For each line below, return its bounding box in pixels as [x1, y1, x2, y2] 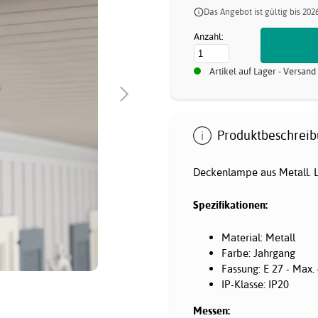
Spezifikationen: [193, 197, 268, 212]
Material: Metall [221, 230, 295, 244]
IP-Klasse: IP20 [221, 277, 289, 291]
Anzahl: [194, 31, 224, 43]
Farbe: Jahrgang [221, 246, 295, 260]
